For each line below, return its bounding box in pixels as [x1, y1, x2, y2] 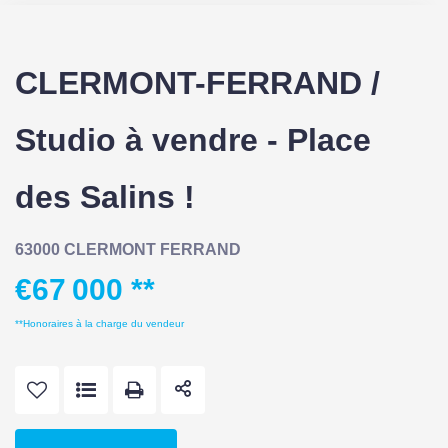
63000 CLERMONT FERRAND [15, 240, 241, 258]
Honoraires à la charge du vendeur [23, 317, 184, 329]
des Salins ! [15, 178, 195, 215]
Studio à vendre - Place [15, 121, 371, 158]
